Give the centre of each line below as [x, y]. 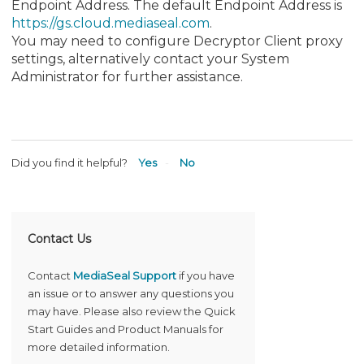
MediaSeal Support [125, 276]
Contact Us [59, 239]
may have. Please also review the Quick [132, 312]
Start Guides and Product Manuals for [126, 329]
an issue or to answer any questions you [131, 294]
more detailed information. [99, 347]
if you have [206, 276]
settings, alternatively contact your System [150, 58]
